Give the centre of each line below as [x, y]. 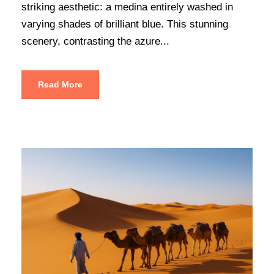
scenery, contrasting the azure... [95, 41]
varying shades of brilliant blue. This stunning [125, 24]
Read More [60, 84]
